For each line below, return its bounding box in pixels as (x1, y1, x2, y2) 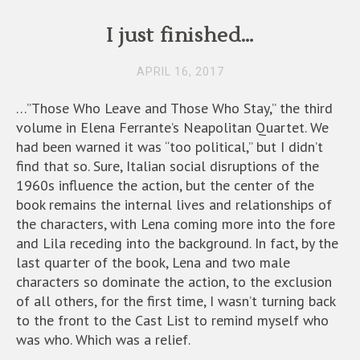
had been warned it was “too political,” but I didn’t (16, 137, 323, 156)
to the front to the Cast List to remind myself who (16, 311, 329, 329)
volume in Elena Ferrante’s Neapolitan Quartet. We (16, 118, 329, 137)
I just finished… (105, 23, 255, 48)
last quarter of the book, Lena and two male (16, 253, 290, 272)
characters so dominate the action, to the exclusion (16, 272, 332, 291)
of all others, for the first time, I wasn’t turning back (16, 292, 335, 310)
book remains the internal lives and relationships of (16, 195, 332, 214)
